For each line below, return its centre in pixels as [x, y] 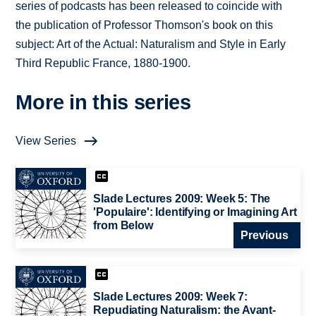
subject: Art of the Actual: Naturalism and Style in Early [151, 44]
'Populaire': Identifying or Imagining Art [195, 212]
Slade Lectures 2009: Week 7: [170, 296]
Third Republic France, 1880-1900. [103, 63]
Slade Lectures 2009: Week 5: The [182, 199]
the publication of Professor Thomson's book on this [145, 25]
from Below [123, 226]
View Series [46, 141]
